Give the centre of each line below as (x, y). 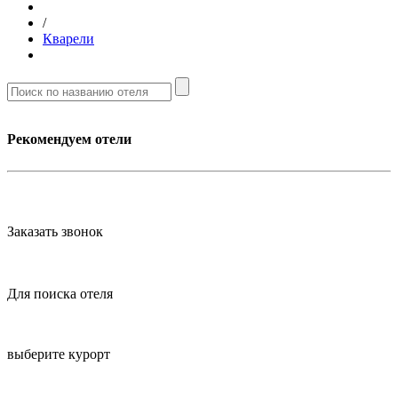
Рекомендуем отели (69, 139)
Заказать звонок (55, 232)
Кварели (68, 39)
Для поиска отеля (60, 294)
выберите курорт (59, 354)
